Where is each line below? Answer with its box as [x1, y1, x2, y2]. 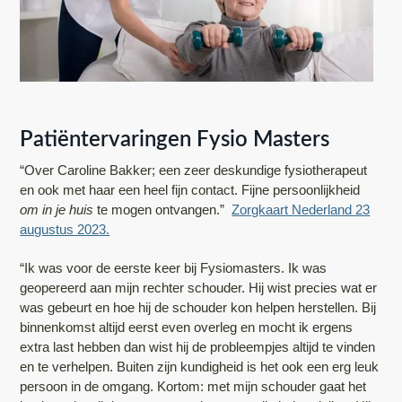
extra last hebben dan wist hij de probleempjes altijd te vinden [20, 339, 376, 355]
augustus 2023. [20, 222, 110, 238]
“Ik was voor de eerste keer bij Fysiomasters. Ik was [20, 260, 328, 276]
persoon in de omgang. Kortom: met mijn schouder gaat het [20, 379, 367, 395]
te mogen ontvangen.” [93, 202, 232, 218]
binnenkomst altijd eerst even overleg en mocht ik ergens [20, 319, 354, 336]
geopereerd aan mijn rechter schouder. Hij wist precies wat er [20, 280, 378, 296]
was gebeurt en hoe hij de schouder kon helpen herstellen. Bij [20, 300, 377, 316]
